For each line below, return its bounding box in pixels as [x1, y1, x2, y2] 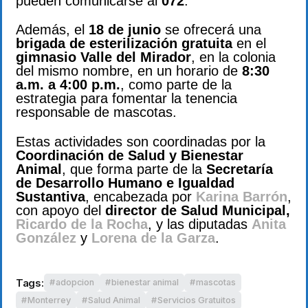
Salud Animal [88, 295, 140, 306]
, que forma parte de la [62, 161, 206, 177]
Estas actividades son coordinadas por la [16, 133, 265, 149]
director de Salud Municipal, [105, 202, 290, 218]
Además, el [16, 22, 89, 38]
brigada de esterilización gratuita [16, 36, 232, 52]
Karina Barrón [196, 188, 287, 204]
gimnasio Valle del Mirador [16, 49, 191, 65]
